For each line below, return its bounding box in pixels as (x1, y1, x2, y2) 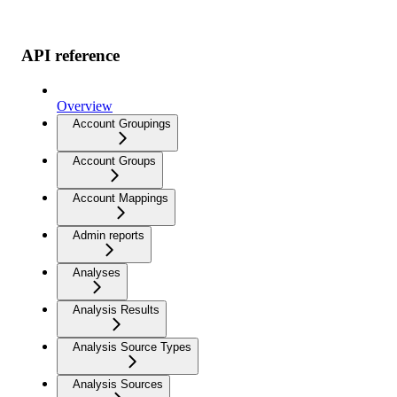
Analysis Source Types (73, 339, 191, 354)
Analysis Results (73, 302, 160, 316)
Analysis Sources (73, 377, 163, 391)
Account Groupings (73, 116, 171, 130)
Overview (57, 97, 113, 113)
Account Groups (73, 153, 156, 167)
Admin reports (73, 228, 144, 242)
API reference (21, 45, 120, 65)
